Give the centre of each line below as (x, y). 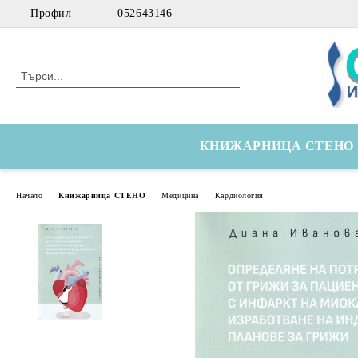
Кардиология (239, 195)
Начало (30, 195)
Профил (51, 13)
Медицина (180, 195)
